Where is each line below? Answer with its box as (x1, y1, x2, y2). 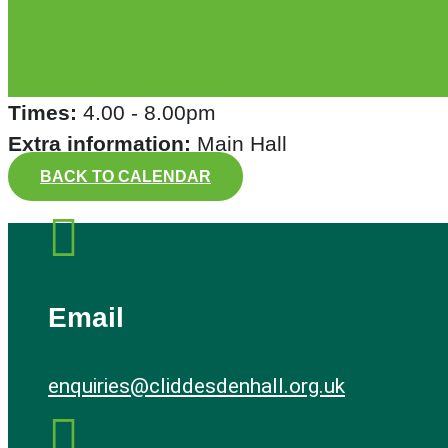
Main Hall (197, 132, 287, 156)
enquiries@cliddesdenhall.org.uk (48, 373, 345, 398)
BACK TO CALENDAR (40, 168, 211, 186)
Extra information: (8, 132, 197, 156)
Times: (8, 101, 83, 125)
